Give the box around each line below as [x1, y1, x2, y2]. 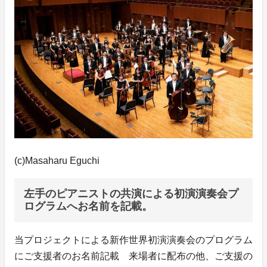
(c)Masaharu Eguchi [14, 155, 100, 166]
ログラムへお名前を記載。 [24, 200, 153, 212]
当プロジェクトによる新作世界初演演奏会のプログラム [14, 234, 253, 245]
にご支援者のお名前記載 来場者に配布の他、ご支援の [14, 250, 253, 261]
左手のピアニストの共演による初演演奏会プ [24, 187, 238, 200]
